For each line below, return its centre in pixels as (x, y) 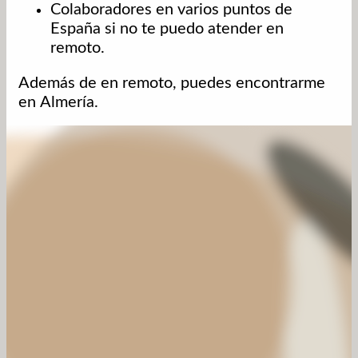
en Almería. (58, 103)
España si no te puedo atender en (167, 29)
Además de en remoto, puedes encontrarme (172, 84)
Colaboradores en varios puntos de (171, 10)
